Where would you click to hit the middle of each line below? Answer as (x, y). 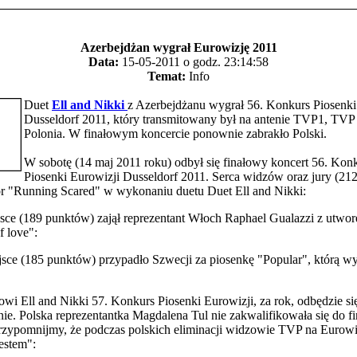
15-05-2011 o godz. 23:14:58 (194, 62)
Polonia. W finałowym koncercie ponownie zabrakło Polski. (175, 133)
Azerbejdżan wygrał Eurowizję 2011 (178, 47)
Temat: (167, 76)
